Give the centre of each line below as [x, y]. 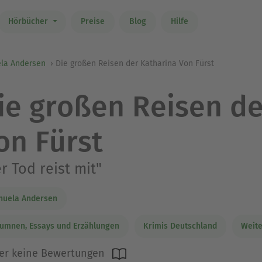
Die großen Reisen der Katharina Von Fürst [135, 63]
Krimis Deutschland [180, 226]
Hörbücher [29, 22]
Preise [92, 22]
